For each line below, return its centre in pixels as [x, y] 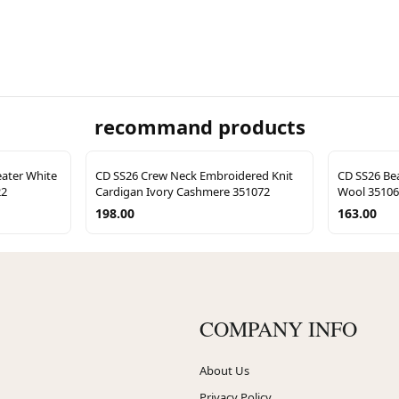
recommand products [199, 126]
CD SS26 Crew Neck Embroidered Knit [194, 175]
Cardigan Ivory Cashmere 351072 [183, 191]
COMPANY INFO [278, 328]
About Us [224, 370]
